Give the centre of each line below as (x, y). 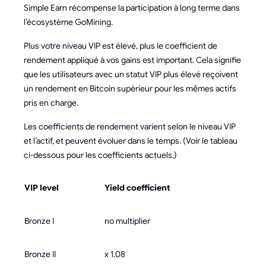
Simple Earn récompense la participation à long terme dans (132, 8)
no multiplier (127, 221)
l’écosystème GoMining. (68, 22)
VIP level (42, 188)
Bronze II (40, 254)
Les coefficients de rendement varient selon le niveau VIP (130, 126)
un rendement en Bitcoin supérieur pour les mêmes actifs (130, 88)
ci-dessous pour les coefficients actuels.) (100, 155)
